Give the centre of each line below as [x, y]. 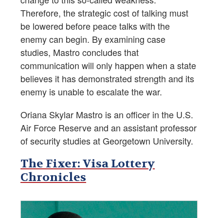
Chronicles [53, 177]
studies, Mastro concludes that [80, 52]
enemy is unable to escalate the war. [91, 91]
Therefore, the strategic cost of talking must [104, 12]
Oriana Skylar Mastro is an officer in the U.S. [107, 114]
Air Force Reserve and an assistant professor [109, 127]
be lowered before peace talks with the [95, 26]
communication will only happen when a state [108, 65]
